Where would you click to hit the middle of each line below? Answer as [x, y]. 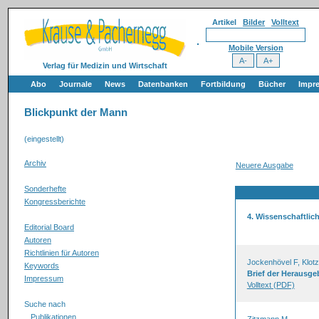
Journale [75, 84]
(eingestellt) [44, 139]
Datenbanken [163, 84]
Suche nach [45, 304]
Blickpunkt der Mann [76, 113]
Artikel [228, 22]
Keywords [42, 266]
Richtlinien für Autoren [62, 253]
